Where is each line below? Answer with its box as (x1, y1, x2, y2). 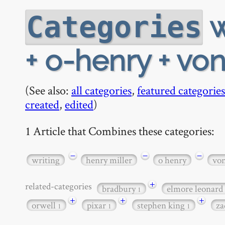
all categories (71, 82, 132, 98)
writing (32, 153, 60, 166)
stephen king (137, 198, 187, 211)
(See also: (25, 82, 71, 98)
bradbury (102, 182, 138, 195)
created (25, 96, 59, 112)
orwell (32, 198, 58, 211)
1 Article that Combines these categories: (25, 123, 214, 139)
